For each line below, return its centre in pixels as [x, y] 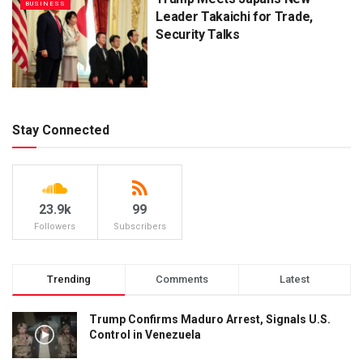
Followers [55, 226]
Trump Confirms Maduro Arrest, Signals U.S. [210, 319]
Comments [181, 279]
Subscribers [139, 226]
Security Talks [198, 34]
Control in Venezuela [145, 334]
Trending [69, 279]
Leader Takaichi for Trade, [234, 17]
